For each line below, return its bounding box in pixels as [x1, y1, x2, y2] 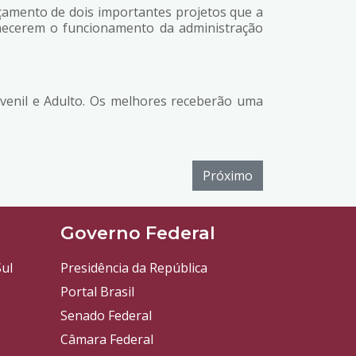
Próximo [203, 167, 253, 184]
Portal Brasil [60, 283, 134, 300]
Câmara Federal [60, 331, 153, 348]
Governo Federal [60, 222, 215, 244]
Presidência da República [60, 259, 207, 277]
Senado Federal [60, 307, 152, 324]
